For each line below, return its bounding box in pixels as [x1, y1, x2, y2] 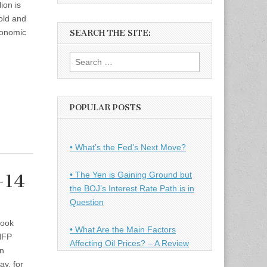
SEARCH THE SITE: [70, 28, 151, 38]
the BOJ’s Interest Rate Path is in [70, 183, 194, 193]
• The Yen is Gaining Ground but [70, 169, 192, 179]
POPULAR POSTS [70, 103, 141, 113]
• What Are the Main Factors [70, 224, 176, 234]
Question [70, 197, 104, 207]
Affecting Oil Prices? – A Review [70, 238, 189, 248]
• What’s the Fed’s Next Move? [70, 142, 186, 152]
